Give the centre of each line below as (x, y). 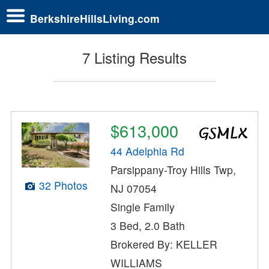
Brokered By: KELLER (164, 244)
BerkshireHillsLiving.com (95, 18)
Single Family (143, 207)
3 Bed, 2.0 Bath (148, 226)
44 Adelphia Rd (148, 151)
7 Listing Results (134, 58)
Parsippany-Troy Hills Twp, (174, 170)
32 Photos (63, 186)
